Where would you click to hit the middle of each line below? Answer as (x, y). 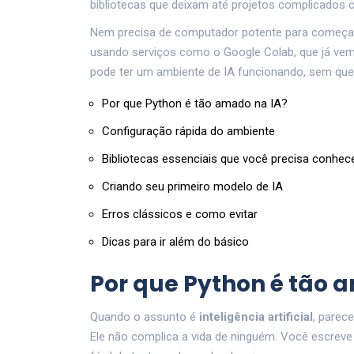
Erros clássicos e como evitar (180, 215)
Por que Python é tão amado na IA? (195, 104)
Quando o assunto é (145, 317)
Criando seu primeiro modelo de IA (192, 187)
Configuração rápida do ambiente (188, 132)
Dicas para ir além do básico (175, 242)
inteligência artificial (256, 317)
